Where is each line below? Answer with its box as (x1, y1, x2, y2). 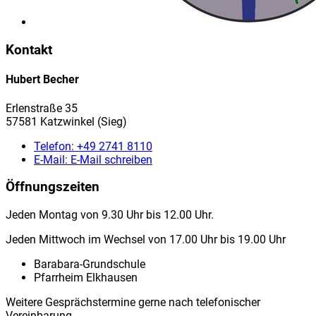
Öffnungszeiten (6, 179, 99, 195)
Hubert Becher (6, 73, 79, 87)
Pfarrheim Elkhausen (34, 271, 138, 285)
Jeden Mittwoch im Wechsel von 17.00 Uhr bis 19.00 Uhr (6, 233, 286, 247)
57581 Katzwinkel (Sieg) (6, 114, 127, 128)
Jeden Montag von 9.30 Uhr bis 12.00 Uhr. (6, 208, 214, 222)
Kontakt (6, 42, 52, 59)
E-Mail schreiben (71, 152, 152, 166)
